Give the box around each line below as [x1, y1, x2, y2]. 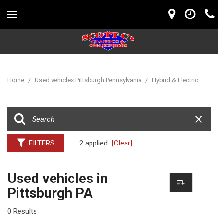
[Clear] [112, 139, 132, 147]
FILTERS [29, 139, 54, 147]
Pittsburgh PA [7, 185, 93, 201]
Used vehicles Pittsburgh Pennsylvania [35, 76, 143, 84]
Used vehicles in [7, 170, 108, 186]
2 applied [79, 139, 109, 147]
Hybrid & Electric [152, 76, 198, 84]
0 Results [7, 207, 37, 216]
